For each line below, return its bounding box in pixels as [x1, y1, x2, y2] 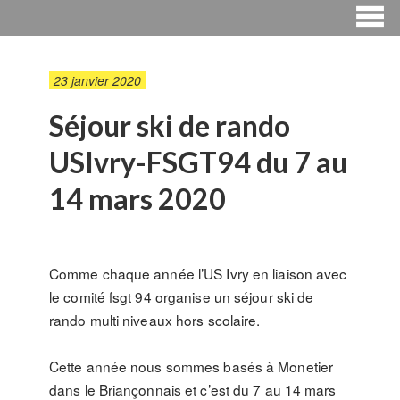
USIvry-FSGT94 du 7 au [49, 145, 347, 179]
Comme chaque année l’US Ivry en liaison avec [49, 263, 347, 283]
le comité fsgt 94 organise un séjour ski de [49, 287, 314, 306]
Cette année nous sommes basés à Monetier [49, 356, 334, 376]
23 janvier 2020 [54, 71, 141, 89]
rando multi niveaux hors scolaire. [49, 310, 261, 329]
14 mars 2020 [49, 181, 226, 216]
